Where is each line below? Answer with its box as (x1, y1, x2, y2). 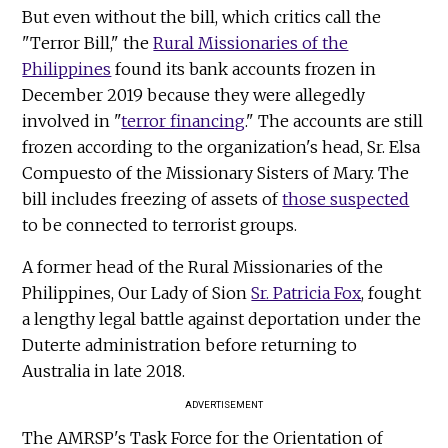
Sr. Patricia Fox (251, 283, 362, 304)
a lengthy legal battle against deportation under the (22, 309, 422, 330)
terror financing (121, 111, 246, 132)
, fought (361, 283, 422, 304)
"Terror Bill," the (22, 33, 154, 54)
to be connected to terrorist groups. (22, 215, 298, 236)
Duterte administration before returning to (22, 335, 358, 356)
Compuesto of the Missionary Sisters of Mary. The (22, 163, 410, 184)
